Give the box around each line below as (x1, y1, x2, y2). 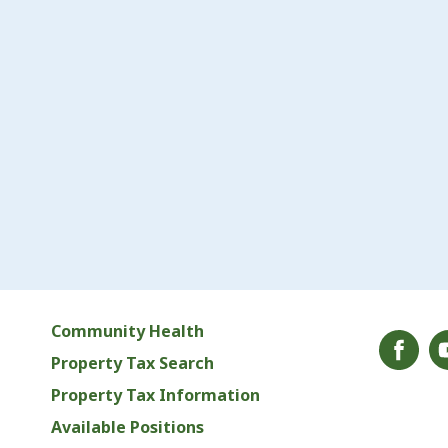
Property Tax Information (51, 384, 260, 406)
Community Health (51, 320, 204, 342)
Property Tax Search (51, 352, 214, 374)
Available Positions (51, 416, 204, 438)
